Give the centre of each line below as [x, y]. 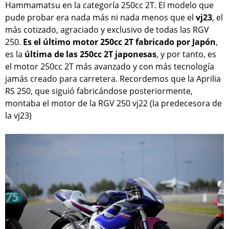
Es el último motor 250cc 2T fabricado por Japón [119, 42]
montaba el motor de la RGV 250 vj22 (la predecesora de [113, 103]
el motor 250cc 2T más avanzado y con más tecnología [110, 66]
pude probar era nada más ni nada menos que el [100, 17]
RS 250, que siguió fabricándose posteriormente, [99, 91]
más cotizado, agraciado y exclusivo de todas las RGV [107, 29]
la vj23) [18, 115]
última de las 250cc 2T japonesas [90, 54]
